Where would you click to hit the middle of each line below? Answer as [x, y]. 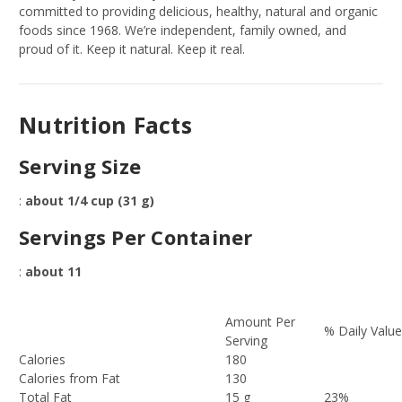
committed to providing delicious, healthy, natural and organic [198, 12]
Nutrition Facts [105, 125]
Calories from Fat [73, 379]
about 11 [53, 272]
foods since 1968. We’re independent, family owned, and [183, 31]
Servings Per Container [136, 237]
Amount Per [260, 322]
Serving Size [80, 166]
